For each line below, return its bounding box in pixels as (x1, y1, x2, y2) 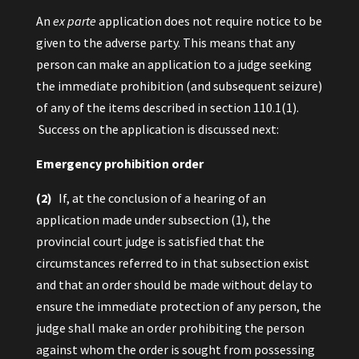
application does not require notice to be (95, 13, 322, 29)
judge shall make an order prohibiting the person (35, 320, 305, 336)
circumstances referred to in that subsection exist (35, 255, 309, 271)
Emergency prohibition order (35, 155, 204, 171)
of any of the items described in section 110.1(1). (35, 99, 299, 115)
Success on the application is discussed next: (35, 121, 279, 137)
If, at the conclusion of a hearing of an (58, 190, 266, 206)
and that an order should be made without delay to (35, 276, 313, 292)
